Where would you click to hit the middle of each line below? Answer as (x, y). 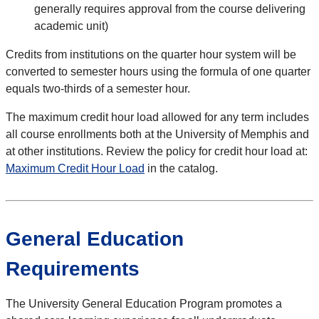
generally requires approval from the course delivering (170, 9)
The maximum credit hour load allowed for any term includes (157, 117)
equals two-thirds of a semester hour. (98, 88)
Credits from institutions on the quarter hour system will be (151, 54)
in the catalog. (181, 168)
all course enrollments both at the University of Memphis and (157, 134)
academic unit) (71, 26)
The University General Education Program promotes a (144, 303)
